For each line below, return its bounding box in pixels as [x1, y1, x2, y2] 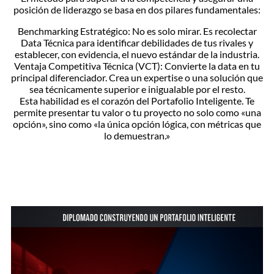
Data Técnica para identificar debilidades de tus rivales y [21, 36, 253, 48]
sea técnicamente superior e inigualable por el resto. [29, 83, 245, 95]
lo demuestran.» [104, 129, 170, 141]
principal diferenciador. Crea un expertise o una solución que [11, 71, 263, 83]
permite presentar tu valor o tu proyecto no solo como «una [13, 106, 261, 118]
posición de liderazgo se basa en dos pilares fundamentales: [13, 3, 261, 15]
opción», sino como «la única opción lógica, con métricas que [13, 117, 261, 130]
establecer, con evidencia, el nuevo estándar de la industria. [15, 48, 259, 60]
